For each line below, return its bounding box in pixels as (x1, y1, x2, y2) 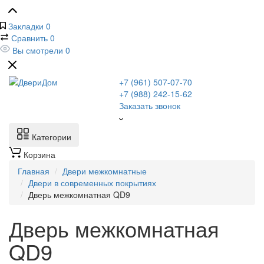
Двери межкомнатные (62, 165, 147, 177)
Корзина (24, 148, 55, 160)
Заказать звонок (118, 100, 180, 111)
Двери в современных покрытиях (28, 177, 156, 189)
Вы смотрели (12, 44, 63, 56)
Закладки (8, 20, 44, 32)
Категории (32, 131, 71, 143)
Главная (18, 165, 49, 177)
